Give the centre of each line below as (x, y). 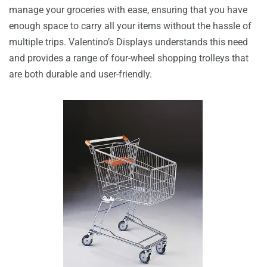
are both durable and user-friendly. (80, 74)
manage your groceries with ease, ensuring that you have (128, 10)
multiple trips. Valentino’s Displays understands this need (128, 42)
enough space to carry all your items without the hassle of (130, 26)
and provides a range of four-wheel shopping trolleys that (129, 58)
